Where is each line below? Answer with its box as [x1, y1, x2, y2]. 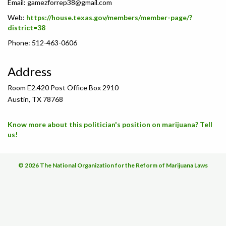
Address [8, 64, 51, 79]
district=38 [8, 23, 45, 32]
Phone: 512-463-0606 [8, 38, 77, 47]
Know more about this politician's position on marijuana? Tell [8, 120, 212, 129]
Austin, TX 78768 [8, 95, 63, 103]
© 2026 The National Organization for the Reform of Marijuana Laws [18, 161, 208, 169]
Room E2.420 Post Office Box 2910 [8, 83, 119, 92]
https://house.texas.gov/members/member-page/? [26, 13, 192, 22]
